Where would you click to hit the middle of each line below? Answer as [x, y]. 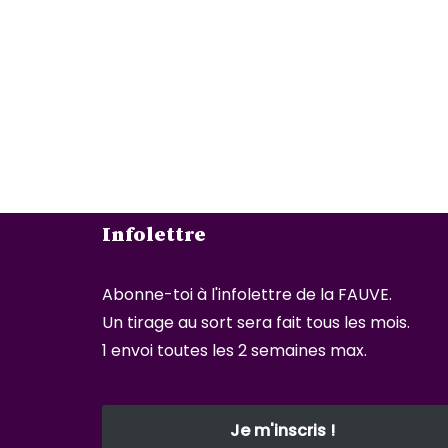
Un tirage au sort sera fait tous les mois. [256, 322]
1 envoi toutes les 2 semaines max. [234, 350]
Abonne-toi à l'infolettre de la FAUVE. [247, 294]
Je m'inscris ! [282, 430]
